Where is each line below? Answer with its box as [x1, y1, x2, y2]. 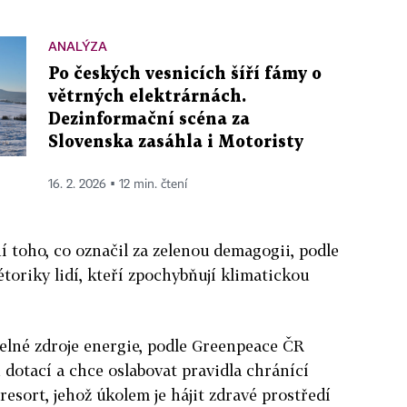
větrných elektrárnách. [48, 88, 246, 104]
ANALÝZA [48, 37, 107, 54]
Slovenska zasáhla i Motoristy [48, 134, 303, 150]
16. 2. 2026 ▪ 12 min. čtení [48, 177, 187, 191]
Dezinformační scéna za [48, 111, 250, 127]
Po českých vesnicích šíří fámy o [48, 65, 322, 82]
